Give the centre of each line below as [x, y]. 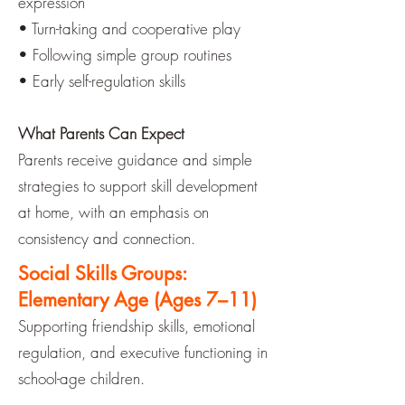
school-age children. [81, 378]
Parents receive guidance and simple [135, 160]
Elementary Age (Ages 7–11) [137, 300]
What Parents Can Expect [101, 133]
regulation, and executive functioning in [143, 352]
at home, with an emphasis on [113, 212]
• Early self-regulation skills [102, 81]
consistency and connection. [107, 238]
